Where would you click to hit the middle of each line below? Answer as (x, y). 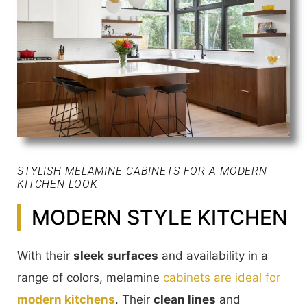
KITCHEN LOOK (58, 184)
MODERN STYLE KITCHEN (159, 217)
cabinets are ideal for (222, 277)
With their (45, 255)
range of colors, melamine (90, 277)
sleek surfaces (116, 255)
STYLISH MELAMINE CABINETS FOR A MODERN (143, 171)
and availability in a (213, 255)
